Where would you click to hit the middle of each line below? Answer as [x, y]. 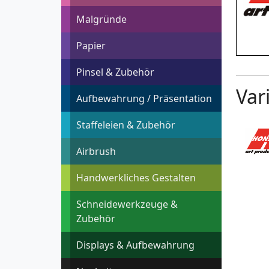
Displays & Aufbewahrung [135, 245]
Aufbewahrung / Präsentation [144, 99]
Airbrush [96, 152]
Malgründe [101, 20]
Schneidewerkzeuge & [127, 204]
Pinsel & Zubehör [115, 72]
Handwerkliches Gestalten [136, 178]
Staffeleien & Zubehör [126, 125]
